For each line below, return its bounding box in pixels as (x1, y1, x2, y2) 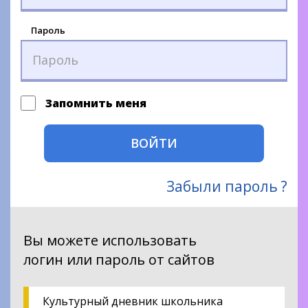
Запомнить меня (43, 95, 146, 111)
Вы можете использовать (23, 230, 197, 250)
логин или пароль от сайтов (23, 250, 214, 269)
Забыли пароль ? (166, 176, 287, 196)
